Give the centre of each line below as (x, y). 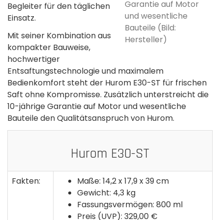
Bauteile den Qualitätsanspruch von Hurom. (91, 118)
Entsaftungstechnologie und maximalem (85, 71)
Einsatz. (22, 18)
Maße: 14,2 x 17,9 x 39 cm (123, 181)
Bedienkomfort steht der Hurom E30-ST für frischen (107, 82)
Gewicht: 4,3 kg (106, 192)
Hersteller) (146, 40)
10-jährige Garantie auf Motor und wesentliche (97, 106)
